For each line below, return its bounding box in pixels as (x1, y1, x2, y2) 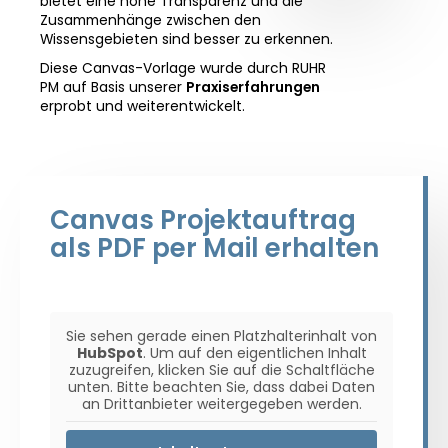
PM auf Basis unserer (40, 78, 186, 97)
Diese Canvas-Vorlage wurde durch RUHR (40, 59, 326, 78)
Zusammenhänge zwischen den (40, 11, 261, 30)
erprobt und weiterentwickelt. (40, 97, 245, 116)
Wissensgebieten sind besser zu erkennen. (40, 30, 333, 49)
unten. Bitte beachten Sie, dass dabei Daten (68, 377, 375, 397)
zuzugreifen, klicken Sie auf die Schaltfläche (68, 360, 375, 380)
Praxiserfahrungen (186, 78, 320, 97)
